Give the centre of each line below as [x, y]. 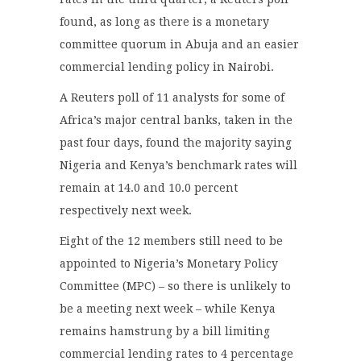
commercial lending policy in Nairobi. [167, 67]
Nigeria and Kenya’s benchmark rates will [178, 166]
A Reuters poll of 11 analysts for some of [172, 98]
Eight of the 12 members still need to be [171, 241]
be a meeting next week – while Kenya [168, 309]
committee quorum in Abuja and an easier [179, 45]
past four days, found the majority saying [176, 143]
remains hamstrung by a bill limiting [165, 332]
